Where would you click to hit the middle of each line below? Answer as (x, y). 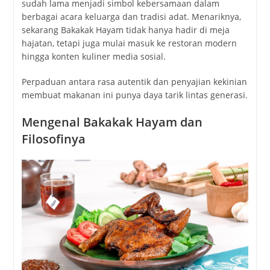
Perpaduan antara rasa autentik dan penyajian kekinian (134, 82)
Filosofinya (53, 139)
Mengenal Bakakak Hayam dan (112, 122)
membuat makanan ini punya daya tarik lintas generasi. (134, 95)
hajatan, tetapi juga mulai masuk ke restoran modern (129, 43)
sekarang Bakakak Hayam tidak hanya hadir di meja (125, 30)
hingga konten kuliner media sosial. (93, 57)
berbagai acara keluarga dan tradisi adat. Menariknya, (131, 17)
